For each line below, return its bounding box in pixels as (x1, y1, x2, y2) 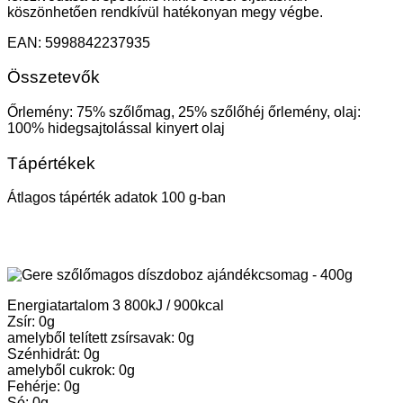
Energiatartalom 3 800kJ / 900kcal (7, 298, 224, 314)
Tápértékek (7, 153, 95, 173)
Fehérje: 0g (7, 379, 80, 395)
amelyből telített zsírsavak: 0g (7, 330, 194, 346)
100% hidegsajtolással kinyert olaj (7, 121, 225, 137)
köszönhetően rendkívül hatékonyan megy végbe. (7, 4, 323, 20)
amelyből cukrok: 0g (7, 363, 135, 379)
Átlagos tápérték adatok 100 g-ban (7, 190, 226, 206)
